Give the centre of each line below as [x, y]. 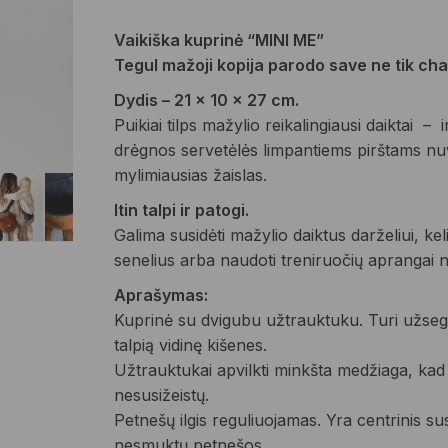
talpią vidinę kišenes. [190, 345]
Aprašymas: [160, 295]
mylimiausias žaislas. [190, 175]
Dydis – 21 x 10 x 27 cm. [206, 100]
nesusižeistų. [161, 395]
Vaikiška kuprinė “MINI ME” [218, 40]
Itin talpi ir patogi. [181, 210]
